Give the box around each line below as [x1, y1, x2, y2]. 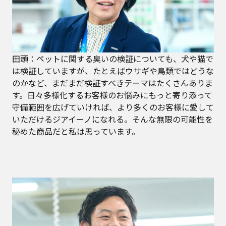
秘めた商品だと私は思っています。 [12, 125, 140, 137]
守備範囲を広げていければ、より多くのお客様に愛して [12, 100, 214, 113]
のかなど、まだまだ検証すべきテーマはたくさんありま [12, 76, 213, 89]
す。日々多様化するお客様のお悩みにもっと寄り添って [12, 88, 212, 101]
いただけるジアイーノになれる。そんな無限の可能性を [12, 112, 213, 125]
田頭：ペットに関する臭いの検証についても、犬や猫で [12, 52, 213, 65]
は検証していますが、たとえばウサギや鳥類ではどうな [12, 64, 214, 77]
